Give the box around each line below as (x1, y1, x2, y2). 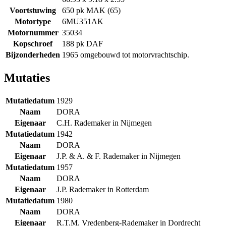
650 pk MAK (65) (62, 6, 121, 15)
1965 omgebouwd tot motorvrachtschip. (62, 50, 189, 59)
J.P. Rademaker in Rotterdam (56, 185, 149, 194)
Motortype (15, 17, 51, 26)
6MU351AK (62, 17, 103, 26)
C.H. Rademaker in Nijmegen (56, 118, 152, 127)
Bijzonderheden (6, 50, 60, 59)
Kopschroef (13, 39, 52, 48)
